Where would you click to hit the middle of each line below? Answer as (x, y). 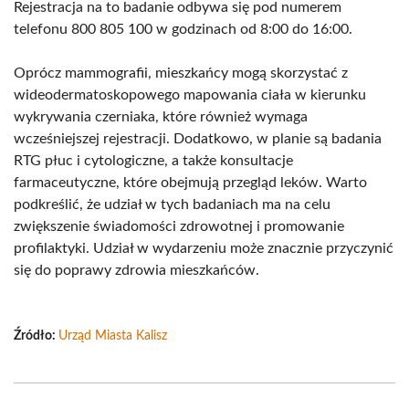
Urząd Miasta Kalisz (113, 336)
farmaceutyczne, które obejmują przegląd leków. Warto (190, 183)
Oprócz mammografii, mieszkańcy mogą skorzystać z (181, 73)
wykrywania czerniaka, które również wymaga (161, 117)
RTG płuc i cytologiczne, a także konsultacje (153, 161)
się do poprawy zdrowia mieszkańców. (136, 270)
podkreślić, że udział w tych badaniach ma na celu (172, 204)
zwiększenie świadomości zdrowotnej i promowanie (179, 226)
